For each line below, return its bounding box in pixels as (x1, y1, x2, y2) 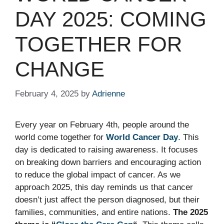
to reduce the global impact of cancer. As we (15, 169, 180, 179)
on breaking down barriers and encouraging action (15, 157, 201, 167)
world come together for (15, 132, 106, 142)
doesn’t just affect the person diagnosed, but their (15, 194, 199, 204)
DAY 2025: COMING (15, 7, 206, 31)
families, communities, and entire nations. (15, 207, 173, 217)
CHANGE (15, 57, 104, 81)
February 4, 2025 (15, 88, 78, 98)
